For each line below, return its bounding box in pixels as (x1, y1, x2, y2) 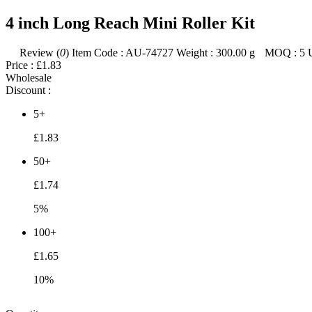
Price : (6, 58, 33, 71)
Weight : (176, 46, 213, 58)
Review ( (19, 46, 60, 58)
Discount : (6, 84, 51, 96)
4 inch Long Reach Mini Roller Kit (6, 13, 255, 32)
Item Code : (72, 46, 123, 58)
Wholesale (6, 71, 52, 84)
